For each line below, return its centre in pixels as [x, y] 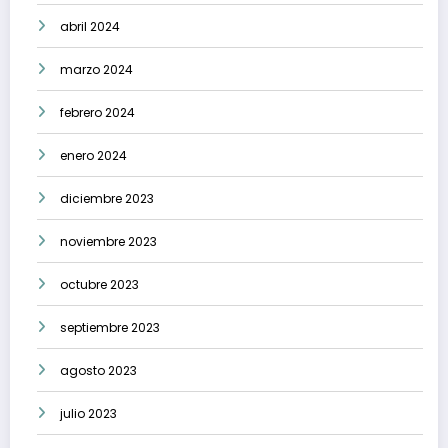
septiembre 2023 [110, 328]
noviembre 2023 [108, 242]
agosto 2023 [98, 371]
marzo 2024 [96, 70]
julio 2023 [88, 414]
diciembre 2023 [107, 199]
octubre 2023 [99, 285]
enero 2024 [93, 156]
